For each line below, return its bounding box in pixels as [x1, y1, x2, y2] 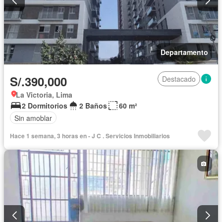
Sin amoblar [14, 112, 52, 123]
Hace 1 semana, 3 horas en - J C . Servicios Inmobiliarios [10, 131, 170, 141]
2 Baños [79, 101, 107, 111]
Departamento [161, 47, 208, 57]
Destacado [162, 74, 196, 84]
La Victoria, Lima [16, 90, 72, 100]
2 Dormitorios [22, 101, 67, 111]
